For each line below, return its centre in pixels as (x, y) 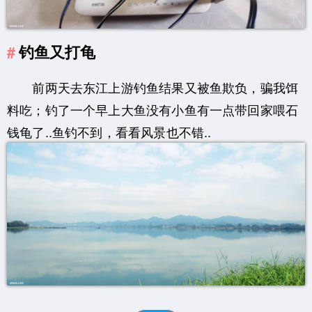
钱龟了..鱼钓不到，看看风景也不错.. (109, 131)
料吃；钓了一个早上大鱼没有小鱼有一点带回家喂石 (153, 109)
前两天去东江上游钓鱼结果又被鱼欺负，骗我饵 (153, 87)
